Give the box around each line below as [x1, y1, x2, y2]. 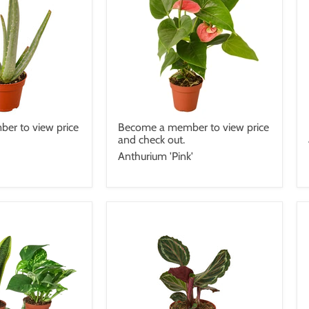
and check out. [118, 132, 185, 146]
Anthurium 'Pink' [118, 149, 193, 163]
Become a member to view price [118, 120, 269, 134]
